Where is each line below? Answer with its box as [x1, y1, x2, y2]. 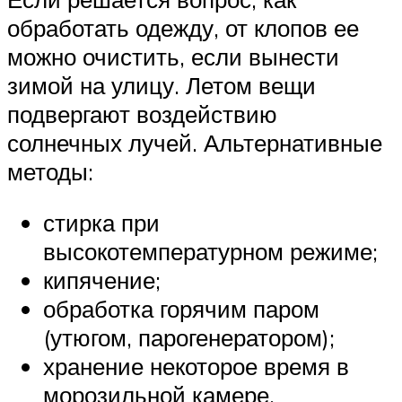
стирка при [43, 208, 160, 238]
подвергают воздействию [7, 99, 277, 128]
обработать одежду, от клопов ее [7, 13, 359, 42]
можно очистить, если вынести [7, 41, 339, 71]
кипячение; [43, 266, 161, 295]
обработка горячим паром [43, 294, 319, 324]
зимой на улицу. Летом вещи [7, 70, 316, 100]
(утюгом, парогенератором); [43, 323, 335, 353]
